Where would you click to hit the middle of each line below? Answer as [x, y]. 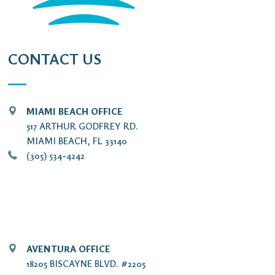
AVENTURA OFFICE [68, 249]
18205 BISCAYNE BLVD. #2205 [86, 264]
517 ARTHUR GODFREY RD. [82, 126]
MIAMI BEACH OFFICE [75, 111]
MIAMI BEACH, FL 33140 [77, 141]
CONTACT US [55, 59]
